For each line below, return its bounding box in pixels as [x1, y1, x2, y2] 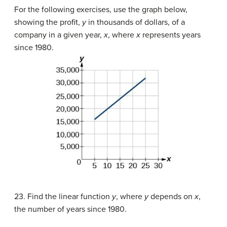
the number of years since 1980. [14, 204, 127, 215]
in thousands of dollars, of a [86, 17, 185, 28]
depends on [148, 192, 195, 202]
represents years [140, 30, 201, 41]
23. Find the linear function [14, 192, 112, 202]
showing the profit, [14, 17, 82, 28]
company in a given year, [14, 30, 104, 41]
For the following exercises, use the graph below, [14, 5, 187, 15]
